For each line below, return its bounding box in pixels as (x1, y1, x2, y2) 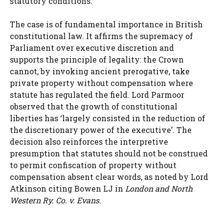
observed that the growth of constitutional (10, 101, 177, 111)
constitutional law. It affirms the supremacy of (10, 30, 193, 41)
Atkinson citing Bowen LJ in (10, 183, 125, 194)
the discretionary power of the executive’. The (10, 124, 192, 135)
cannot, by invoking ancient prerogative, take (10, 66, 190, 76)
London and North (125, 183, 193, 194)
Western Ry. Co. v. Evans (10, 195, 99, 205)
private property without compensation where (10, 77, 193, 88)
